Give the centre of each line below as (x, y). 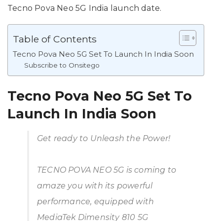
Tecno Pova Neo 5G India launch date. (85, 8)
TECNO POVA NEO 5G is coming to (107, 170)
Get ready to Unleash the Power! (104, 138)
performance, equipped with (96, 201)
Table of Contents (55, 39)
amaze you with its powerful (95, 185)
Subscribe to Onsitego (62, 65)
